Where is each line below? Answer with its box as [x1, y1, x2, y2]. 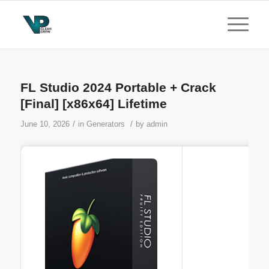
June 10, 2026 [20, 119, 70, 128]
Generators [86, 119, 125, 128]
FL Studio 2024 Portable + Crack [20, 80, 216, 94]
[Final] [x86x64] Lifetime [20, 97, 167, 110]
